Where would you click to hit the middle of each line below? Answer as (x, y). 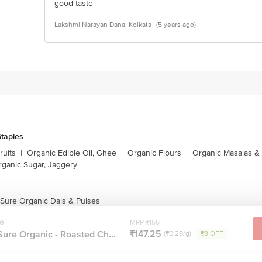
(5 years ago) (176, 25)
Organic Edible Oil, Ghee (72, 153)
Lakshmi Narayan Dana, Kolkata (103, 25)
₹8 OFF (212, 233)
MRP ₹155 (145, 222)
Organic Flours (154, 153)
